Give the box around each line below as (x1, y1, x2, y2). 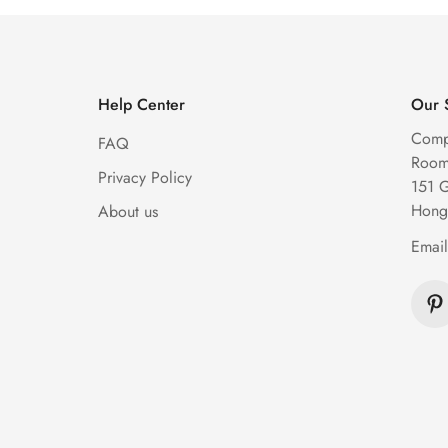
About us (97, 200, 158, 224)
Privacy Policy (97, 166, 192, 190)
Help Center (97, 93, 185, 117)
